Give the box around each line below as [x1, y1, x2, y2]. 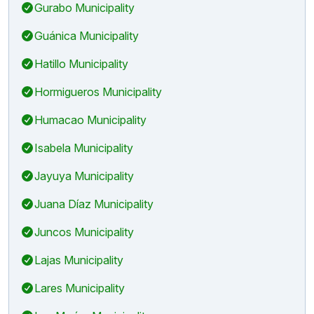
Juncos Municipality [34, 224, 134, 239]
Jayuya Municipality [34, 168, 134, 183]
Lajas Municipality [34, 252, 123, 267]
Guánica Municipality [34, 28, 139, 43]
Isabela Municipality [34, 140, 133, 155]
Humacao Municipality [34, 112, 146, 127]
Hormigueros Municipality [34, 84, 162, 99]
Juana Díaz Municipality [34, 196, 153, 211]
